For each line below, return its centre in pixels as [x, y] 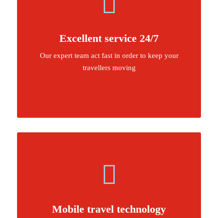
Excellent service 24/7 [109, 38]
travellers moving [109, 68]
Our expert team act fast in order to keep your [109, 55]
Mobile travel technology [109, 209]
